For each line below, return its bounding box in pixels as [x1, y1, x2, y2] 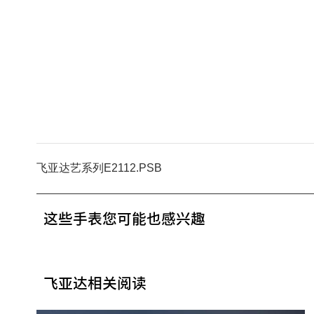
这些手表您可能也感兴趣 [43, 207, 205, 229]
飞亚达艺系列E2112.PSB [36, 162, 162, 174]
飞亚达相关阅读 [43, 272, 146, 294]
